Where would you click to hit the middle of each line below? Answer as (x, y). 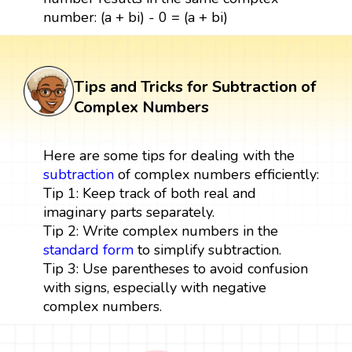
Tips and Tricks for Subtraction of (195, 86)
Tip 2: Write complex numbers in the (160, 231)
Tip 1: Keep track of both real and (149, 193)
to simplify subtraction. (207, 249)
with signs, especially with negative (154, 287)
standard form (88, 249)
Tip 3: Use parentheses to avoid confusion (175, 268)
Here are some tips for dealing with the (169, 155)
